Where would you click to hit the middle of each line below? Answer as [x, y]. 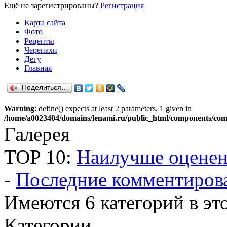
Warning [19, 109]
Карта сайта [45, 23]
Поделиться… [45, 87]
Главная [38, 68]
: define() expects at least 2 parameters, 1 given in [113, 109]
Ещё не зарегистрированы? [52, 5]
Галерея [37, 134]
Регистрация [122, 5]
